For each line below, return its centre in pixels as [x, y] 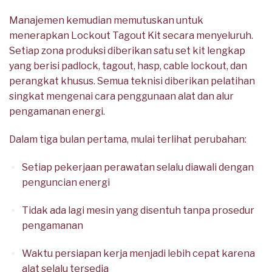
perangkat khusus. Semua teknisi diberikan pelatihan [132, 81]
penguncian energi [66, 182]
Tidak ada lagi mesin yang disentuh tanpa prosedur [138, 210]
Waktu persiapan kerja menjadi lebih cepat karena [138, 253]
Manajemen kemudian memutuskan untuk [106, 21]
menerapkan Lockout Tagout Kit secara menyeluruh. [131, 36]
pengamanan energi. [57, 112]
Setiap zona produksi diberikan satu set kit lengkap [127, 51]
